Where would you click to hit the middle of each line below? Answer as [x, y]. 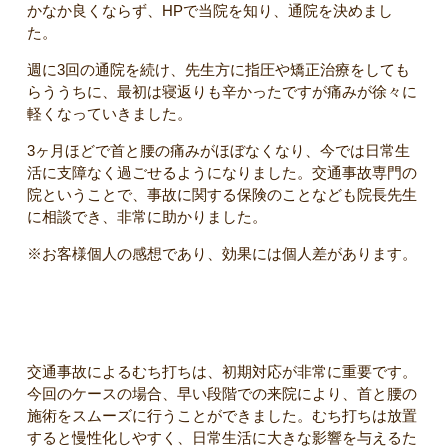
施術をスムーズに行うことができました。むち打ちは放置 [222, 415]
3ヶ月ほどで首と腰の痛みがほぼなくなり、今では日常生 [218, 150]
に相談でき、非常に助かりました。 [147, 216]
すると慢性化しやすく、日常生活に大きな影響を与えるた [222, 437]
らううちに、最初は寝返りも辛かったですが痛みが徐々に [222, 91]
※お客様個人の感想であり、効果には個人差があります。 [222, 253]
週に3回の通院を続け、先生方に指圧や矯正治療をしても [218, 69]
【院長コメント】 [72, 316]
